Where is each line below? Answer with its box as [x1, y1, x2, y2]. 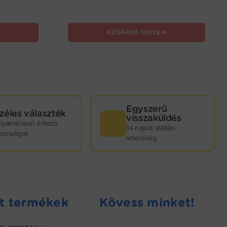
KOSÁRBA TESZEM [107, 29, 166, 36]
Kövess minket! [99, 195, 195, 210]
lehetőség [126, 133, 157, 142]
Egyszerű [126, 103, 167, 114]
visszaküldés [126, 112, 181, 123]
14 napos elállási [126, 123, 175, 132]
